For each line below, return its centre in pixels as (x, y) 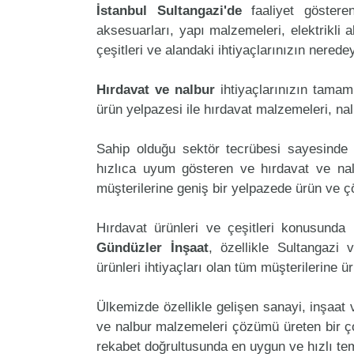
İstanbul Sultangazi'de (169, 10)
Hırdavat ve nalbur (156, 89)
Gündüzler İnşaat (153, 247)
